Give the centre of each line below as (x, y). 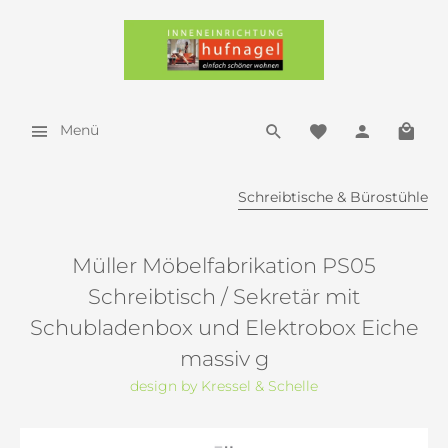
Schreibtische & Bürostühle (333, 197)
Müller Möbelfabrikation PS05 (224, 265)
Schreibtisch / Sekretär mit (224, 296)
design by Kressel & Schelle (224, 386)
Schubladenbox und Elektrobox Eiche (224, 327)
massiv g (224, 358)
